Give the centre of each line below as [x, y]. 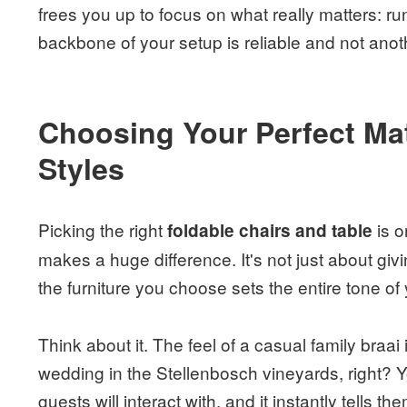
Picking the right [103, 229]
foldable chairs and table [270, 230]
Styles [82, 168]
